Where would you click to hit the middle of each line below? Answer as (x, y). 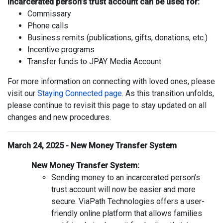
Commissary (49, 13)
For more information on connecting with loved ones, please (111, 81)
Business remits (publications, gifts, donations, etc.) (117, 37)
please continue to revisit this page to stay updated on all (107, 105)
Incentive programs (61, 49)
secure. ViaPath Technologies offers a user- (128, 201)
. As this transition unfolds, (168, 93)
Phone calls (48, 25)
